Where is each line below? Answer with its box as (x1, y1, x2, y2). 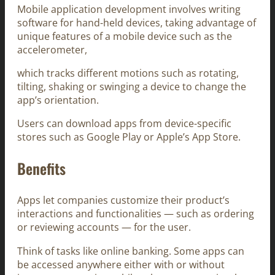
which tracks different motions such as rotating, (17, 66, 239, 80)
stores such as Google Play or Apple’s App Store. (17, 130, 241, 144)
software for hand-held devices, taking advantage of (17, 15, 256, 29)
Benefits (17, 157, 66, 180)
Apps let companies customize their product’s (17, 193, 230, 207)
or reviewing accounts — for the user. (17, 220, 191, 234)
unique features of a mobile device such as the (17, 29, 232, 43)
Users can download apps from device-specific (17, 117, 231, 131)
